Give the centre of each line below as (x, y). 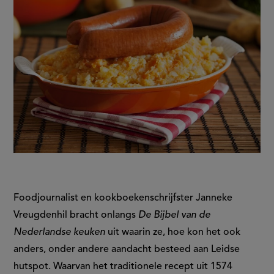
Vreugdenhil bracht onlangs (76, 216)
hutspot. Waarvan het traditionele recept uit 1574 (123, 267)
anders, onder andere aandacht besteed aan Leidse (127, 250)
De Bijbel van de (175, 216)
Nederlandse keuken (60, 233)
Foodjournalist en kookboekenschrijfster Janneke (123, 198)
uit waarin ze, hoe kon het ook (173, 233)
